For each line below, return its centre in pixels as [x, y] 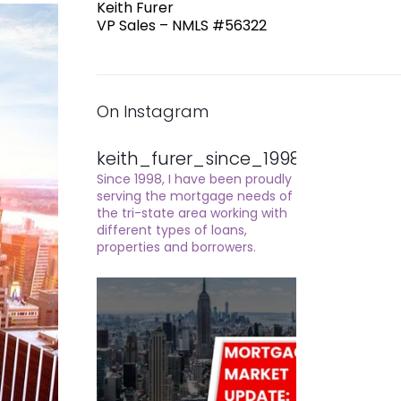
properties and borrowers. [176, 247]
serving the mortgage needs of [194, 196]
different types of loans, [171, 230]
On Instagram [152, 111]
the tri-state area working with [192, 213]
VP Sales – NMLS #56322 [181, 26]
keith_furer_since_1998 [198, 158]
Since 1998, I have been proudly [194, 179]
